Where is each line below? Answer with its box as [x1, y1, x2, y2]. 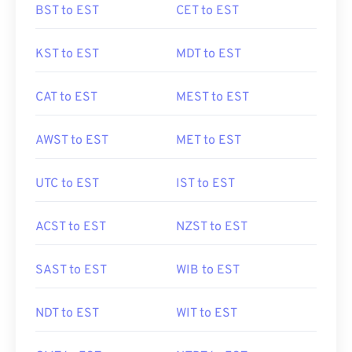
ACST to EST [35, 219, 106, 235]
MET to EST [176, 133, 241, 148]
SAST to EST [35, 262, 107, 278]
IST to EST [176, 176, 235, 192]
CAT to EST [35, 90, 97, 105]
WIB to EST [176, 262, 240, 278]
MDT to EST [176, 46, 241, 62]
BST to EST [35, 3, 99, 19]
